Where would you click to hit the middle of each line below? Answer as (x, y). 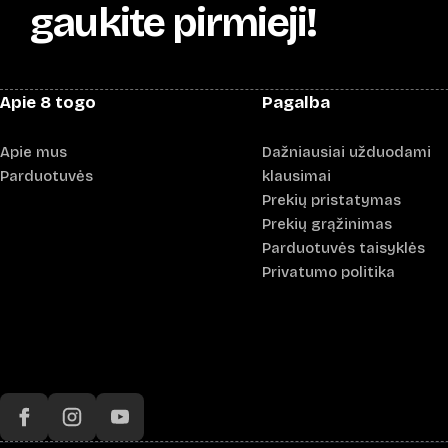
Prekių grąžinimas (326, 223)
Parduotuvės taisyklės (343, 247)
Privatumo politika (328, 271)
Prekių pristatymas (331, 199)
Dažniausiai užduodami (346, 151)
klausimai (296, 175)
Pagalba (295, 102)
